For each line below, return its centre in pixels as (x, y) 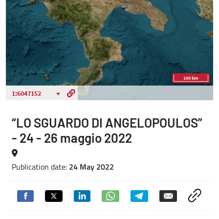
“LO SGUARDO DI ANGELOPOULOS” (107, 122)
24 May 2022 (91, 167)
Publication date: (40, 167)
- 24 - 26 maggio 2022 (72, 138)
